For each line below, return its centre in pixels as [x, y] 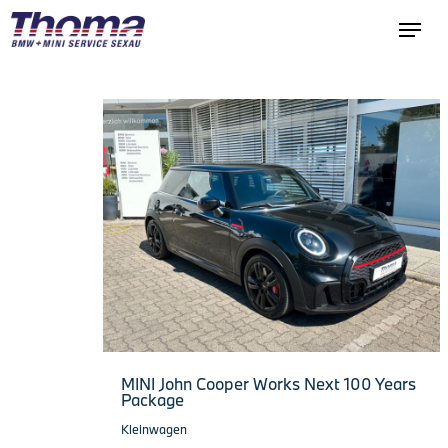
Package [152, 399]
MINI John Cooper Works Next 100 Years [268, 383]
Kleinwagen [154, 428]
